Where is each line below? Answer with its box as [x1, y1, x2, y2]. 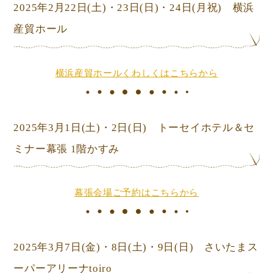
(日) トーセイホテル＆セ [127, 121, 255, 133]
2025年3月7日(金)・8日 [13, 241, 128, 253]
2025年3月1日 [13, 121, 82, 133]
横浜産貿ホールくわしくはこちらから [55, 67, 218, 78]
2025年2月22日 [13, 2, 88, 14]
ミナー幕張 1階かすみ [13, 143, 120, 155]
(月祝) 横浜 [192, 2, 255, 14]
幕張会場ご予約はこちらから [74, 187, 199, 197]
